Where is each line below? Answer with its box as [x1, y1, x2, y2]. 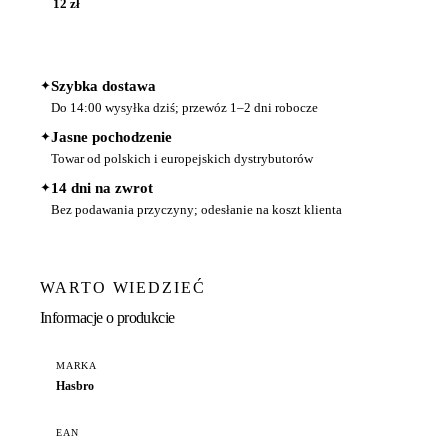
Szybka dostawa [51, 77, 156, 94]
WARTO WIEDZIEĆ [40, 278, 206, 296]
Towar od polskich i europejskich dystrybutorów [51, 150, 313, 166]
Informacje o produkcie [40, 309, 175, 327]
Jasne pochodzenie [51, 128, 172, 145]
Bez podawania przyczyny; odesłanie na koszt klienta [51, 201, 342, 217]
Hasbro [56, 379, 94, 394]
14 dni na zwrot [51, 179, 153, 196]
